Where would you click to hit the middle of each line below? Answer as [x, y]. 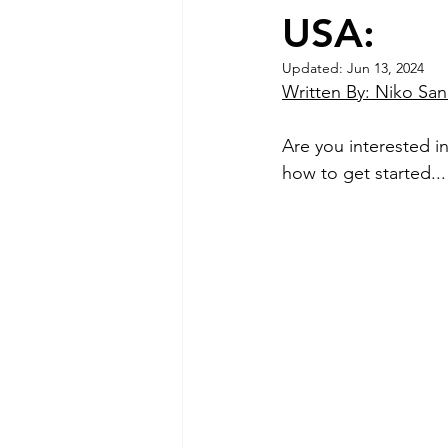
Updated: [314, 68]
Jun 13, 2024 [385, 68]
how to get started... [364, 173]
